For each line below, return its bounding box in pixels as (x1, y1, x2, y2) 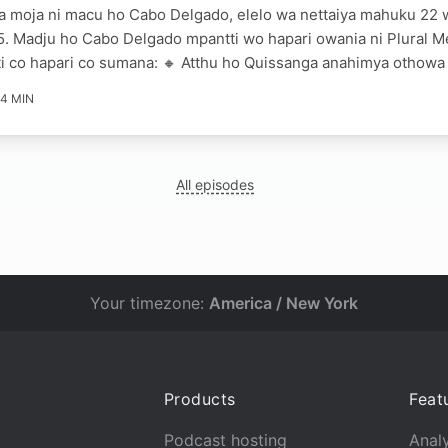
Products (163, 389, 236, 409)
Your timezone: (90, 293, 209, 313)
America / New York (209, 293, 358, 313)
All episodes (176, 175, 255, 193)
